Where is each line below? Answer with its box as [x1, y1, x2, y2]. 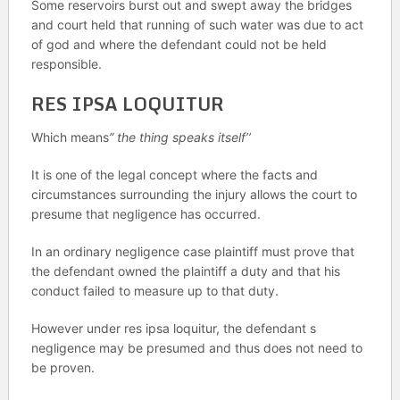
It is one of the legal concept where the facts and [30, 167, 318, 182]
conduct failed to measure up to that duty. [30, 283, 279, 298]
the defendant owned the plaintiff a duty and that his [30, 263, 340, 279]
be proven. [30, 360, 95, 375]
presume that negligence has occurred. [30, 206, 261, 221]
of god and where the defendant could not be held [30, 37, 327, 52]
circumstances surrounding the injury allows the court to [30, 187, 357, 202]
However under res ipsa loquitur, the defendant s [30, 321, 316, 336]
